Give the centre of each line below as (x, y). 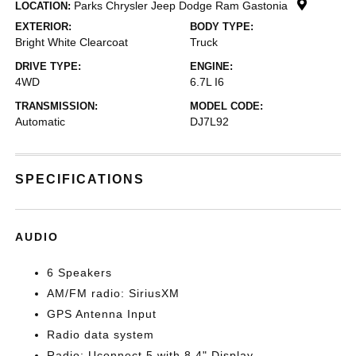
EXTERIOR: (44, 27)
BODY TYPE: (222, 27)
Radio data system (101, 335)
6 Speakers (80, 273)
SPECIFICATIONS (80, 179)
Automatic (41, 122)
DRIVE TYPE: (48, 66)
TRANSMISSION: (57, 106)
